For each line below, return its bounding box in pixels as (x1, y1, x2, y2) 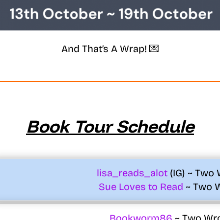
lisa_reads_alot (97, 167, 170, 179)
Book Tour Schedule (26, 115, 194, 137)
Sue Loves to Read (99, 181, 183, 193)
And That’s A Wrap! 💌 (61, 43, 159, 55)
